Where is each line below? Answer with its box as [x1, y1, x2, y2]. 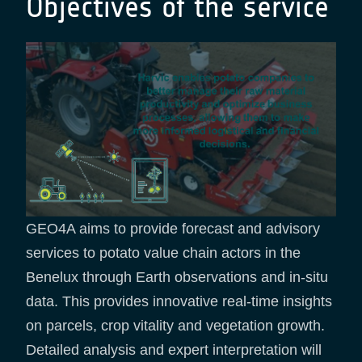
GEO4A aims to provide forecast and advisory [26, 221, 320, 238]
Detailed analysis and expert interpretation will [26, 342, 322, 359]
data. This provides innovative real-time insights [26, 293, 332, 310]
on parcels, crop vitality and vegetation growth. [26, 318, 325, 335]
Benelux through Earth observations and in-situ [26, 269, 328, 286]
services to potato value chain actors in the [26, 245, 301, 262]
